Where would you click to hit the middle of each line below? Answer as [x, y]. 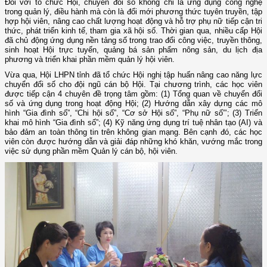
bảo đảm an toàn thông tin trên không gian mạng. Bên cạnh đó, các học [133, 132]
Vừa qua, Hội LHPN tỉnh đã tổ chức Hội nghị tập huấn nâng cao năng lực [133, 75]
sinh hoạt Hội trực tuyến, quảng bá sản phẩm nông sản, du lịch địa [133, 50]
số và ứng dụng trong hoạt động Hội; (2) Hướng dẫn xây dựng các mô [133, 104]
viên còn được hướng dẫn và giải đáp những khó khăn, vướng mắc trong [133, 142]
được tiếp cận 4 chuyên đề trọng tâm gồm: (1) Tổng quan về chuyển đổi [133, 94]
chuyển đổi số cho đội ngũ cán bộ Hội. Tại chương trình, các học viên [133, 85]
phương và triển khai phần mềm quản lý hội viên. [90, 60]
